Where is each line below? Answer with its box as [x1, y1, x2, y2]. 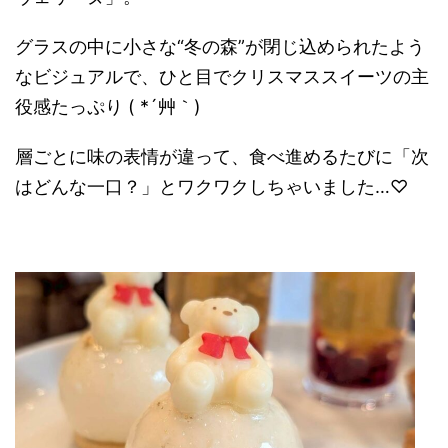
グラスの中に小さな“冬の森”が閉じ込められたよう [15, 36, 425, 58]
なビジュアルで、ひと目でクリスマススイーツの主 [15, 66, 429, 88]
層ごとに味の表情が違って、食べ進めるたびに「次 [15, 146, 429, 168]
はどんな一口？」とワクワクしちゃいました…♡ [15, 176, 408, 198]
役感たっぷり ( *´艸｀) [15, 96, 201, 118]
